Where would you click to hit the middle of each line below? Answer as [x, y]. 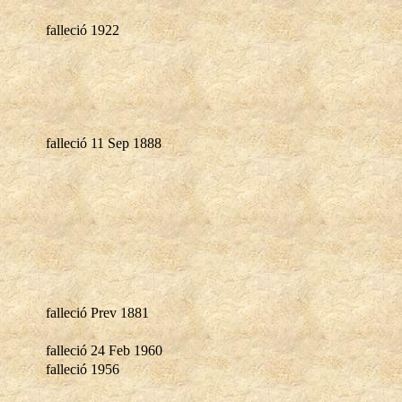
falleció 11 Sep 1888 [104, 143]
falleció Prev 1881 [97, 312]
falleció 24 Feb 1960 [104, 350]
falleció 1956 [83, 369]
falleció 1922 [83, 30]
